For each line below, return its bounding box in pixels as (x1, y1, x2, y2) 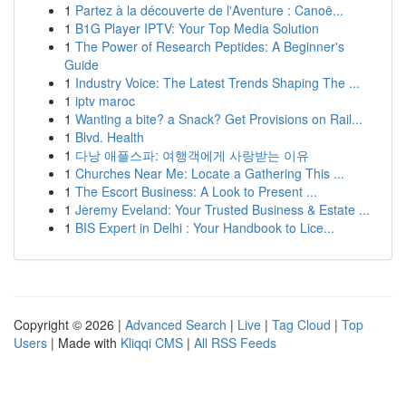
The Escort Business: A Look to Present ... (75, 182, 317, 200)
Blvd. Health (75, 128, 144, 146)
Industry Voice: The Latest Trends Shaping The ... (75, 73, 360, 92)
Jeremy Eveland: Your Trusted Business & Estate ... (75, 200, 370, 218)
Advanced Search (125, 315, 227, 333)
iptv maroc (75, 92, 135, 110)
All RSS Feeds (194, 333, 276, 352)
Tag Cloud (272, 315, 331, 333)
